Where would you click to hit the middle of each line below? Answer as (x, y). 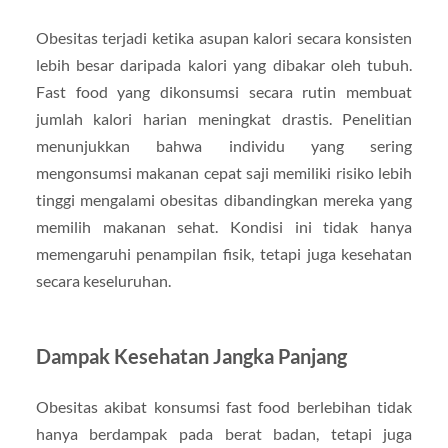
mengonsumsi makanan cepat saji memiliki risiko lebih (224, 173)
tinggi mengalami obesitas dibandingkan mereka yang (224, 200)
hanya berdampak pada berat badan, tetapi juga (224, 434)
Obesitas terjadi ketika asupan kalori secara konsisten (224, 38)
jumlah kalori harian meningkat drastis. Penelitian (224, 119)
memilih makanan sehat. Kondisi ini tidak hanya (224, 227)
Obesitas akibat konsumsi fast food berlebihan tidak (224, 407)
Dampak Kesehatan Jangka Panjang (191, 356)
